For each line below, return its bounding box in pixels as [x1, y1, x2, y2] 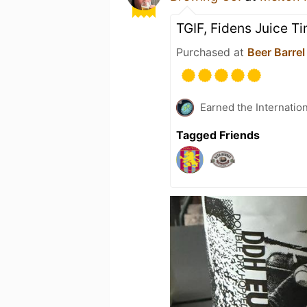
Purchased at [176, 45, 247, 59]
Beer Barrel [247, 45, 305, 59]
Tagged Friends [176, 128, 260, 142]
